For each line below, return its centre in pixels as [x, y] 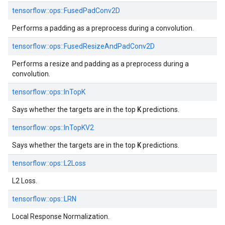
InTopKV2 [79, 128]
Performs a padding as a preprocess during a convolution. [103, 28]
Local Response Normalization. [61, 216]
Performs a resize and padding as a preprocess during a [100, 64]
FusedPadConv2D [92, 11]
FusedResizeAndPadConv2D [109, 46]
